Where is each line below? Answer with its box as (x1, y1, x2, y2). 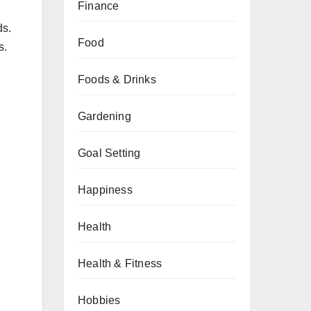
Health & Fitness (78, 258, 162, 269)
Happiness (78, 184, 133, 196)
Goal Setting (78, 147, 141, 159)
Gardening (78, 110, 131, 122)
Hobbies (78, 294, 121, 306)
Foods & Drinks (78, 74, 156, 85)
